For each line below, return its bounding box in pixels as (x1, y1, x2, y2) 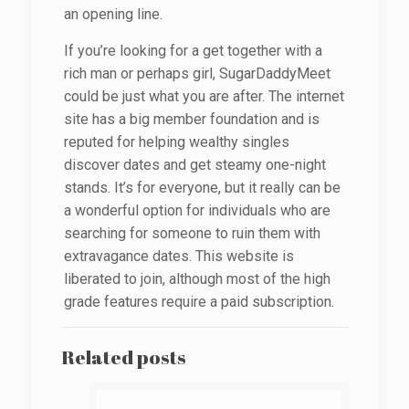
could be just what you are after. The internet (63, 88, 344, 105)
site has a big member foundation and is (63, 110, 320, 128)
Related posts (60, 344, 186, 370)
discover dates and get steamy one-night (63, 156, 326, 173)
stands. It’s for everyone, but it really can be (63, 179, 341, 196)
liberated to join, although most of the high (63, 270, 330, 288)
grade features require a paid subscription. (63, 293, 334, 310)
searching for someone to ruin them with (63, 225, 320, 242)
